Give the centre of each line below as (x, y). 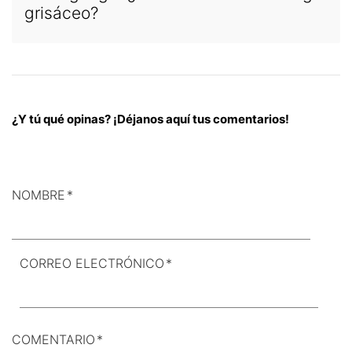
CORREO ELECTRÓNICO (92, 264)
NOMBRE (38, 195)
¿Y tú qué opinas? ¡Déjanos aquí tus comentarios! (150, 119)
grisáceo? (61, 13)
